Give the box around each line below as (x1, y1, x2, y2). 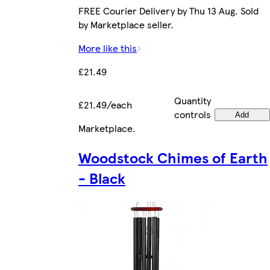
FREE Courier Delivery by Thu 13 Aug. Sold (78, 4, 259, 18)
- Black (78, 167, 125, 188)
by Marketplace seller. (78, 17, 174, 32)
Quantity (174, 93, 211, 108)
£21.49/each (78, 98, 132, 112)
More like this (78, 41, 137, 55)
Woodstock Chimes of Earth (78, 146, 268, 168)
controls (174, 107, 211, 122)
